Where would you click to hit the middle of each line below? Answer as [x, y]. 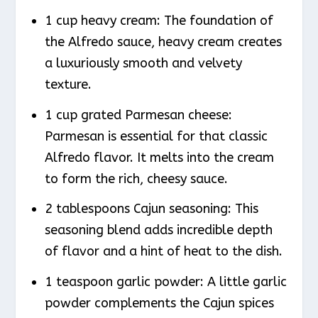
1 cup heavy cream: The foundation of [159, 20]
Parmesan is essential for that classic [156, 136]
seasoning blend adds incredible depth [158, 230]
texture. [68, 84]
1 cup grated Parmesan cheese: [138, 115]
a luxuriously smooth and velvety [143, 63]
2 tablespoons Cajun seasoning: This [151, 209]
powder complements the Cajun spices [159, 303]
